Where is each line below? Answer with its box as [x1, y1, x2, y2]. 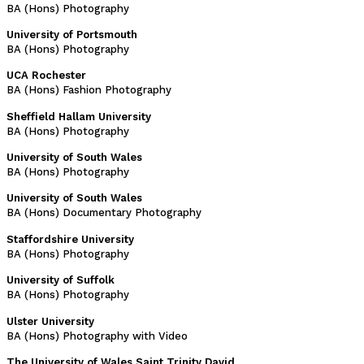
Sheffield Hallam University [6, 110, 151, 123]
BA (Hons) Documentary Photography [6, 206, 201, 219]
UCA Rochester [6, 69, 86, 82]
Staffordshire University [6, 232, 134, 245]
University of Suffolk [6, 274, 115, 287]
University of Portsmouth [6, 28, 137, 41]
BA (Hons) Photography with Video [6, 329, 188, 342]
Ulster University [6, 314, 94, 327]
